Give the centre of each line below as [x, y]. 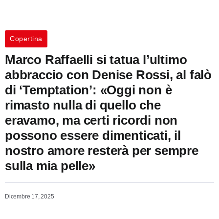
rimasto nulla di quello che [83, 105]
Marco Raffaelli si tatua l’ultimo [96, 59]
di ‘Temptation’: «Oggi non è [88, 90]
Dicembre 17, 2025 [30, 196]
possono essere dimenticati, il [93, 135]
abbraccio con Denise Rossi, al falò [108, 75]
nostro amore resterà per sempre [102, 150]
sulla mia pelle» [50, 165]
